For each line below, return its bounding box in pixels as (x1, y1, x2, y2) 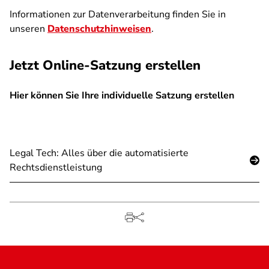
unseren (10, 22, 47, 35)
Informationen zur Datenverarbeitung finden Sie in (10, 8, 226, 21)
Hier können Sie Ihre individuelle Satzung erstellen (10, 89, 234, 102)
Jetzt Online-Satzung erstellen (10, 56, 201, 74)
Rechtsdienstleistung (10, 161, 102, 174)
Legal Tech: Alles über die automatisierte (10, 147, 189, 160)
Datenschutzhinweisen (47, 22, 151, 35)
